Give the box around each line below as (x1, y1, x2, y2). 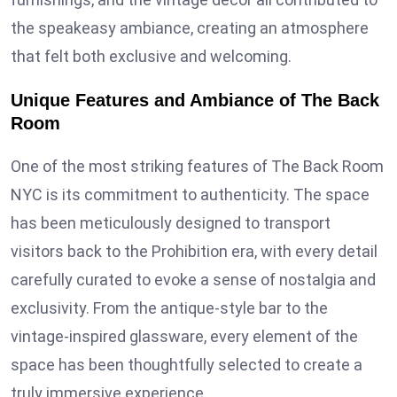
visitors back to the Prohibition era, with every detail (11, 241, 378, 261)
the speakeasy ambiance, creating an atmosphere (11, 18, 369, 37)
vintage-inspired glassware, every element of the (11, 326, 358, 346)
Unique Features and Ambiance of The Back (11, 90, 379, 110)
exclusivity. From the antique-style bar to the (11, 298, 328, 317)
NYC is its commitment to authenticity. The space (11, 184, 370, 204)
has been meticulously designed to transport (11, 213, 331, 232)
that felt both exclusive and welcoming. (11, 46, 292, 66)
